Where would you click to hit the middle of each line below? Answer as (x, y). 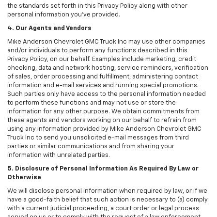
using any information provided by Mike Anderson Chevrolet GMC (104, 129)
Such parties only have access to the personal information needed (107, 94)
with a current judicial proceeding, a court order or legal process (103, 209)
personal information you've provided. (64, 15)
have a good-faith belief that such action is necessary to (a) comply (108, 200)
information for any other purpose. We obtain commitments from (103, 112)
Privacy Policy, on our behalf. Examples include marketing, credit (102, 60)
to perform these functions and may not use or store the (92, 103)
